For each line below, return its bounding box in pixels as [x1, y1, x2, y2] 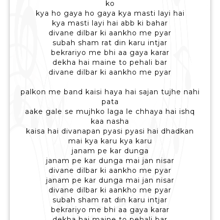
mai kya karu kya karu [68, 137, 152, 146]
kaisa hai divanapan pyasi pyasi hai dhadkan [26, 127, 194, 136]
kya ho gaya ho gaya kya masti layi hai [35, 9, 185, 18]
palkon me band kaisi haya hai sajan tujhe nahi [20, 87, 200, 97]
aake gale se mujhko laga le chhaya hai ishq [25, 107, 195, 116]
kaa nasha [91, 117, 129, 126]
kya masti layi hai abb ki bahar [52, 19, 168, 28]
